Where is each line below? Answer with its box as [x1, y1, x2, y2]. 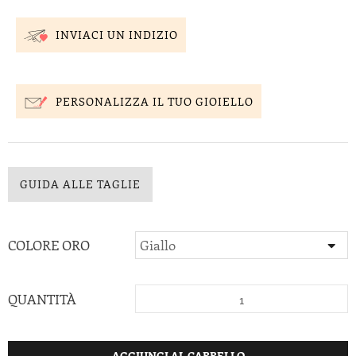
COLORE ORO [8, 235, 90, 253]
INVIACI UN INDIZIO [56, 27, 178, 43]
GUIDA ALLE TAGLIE [20, 176, 141, 192]
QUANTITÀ [8, 289, 76, 308]
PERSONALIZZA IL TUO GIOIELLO [56, 93, 253, 109]
